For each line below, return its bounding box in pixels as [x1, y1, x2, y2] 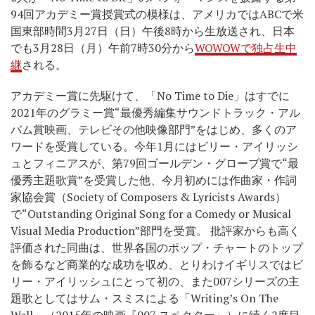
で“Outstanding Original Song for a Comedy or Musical [11, 205, 291, 221]
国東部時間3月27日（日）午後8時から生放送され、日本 [11, 22, 295, 39]
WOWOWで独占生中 [195, 39, 297, 56]
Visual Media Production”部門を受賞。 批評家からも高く [11, 222, 300, 238]
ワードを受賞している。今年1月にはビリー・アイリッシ [11, 138, 298, 154]
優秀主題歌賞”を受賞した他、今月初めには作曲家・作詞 [11, 172, 297, 188]
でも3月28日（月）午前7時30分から [11, 39, 195, 56]
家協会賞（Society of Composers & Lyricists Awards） [11, 188, 286, 205]
